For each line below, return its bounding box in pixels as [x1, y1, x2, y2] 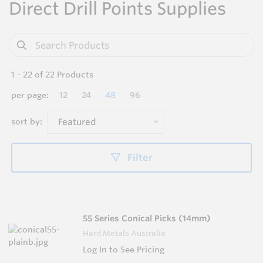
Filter [124, 151, 153, 164]
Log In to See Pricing [83, 244, 164, 255]
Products [55, 69, 93, 80]
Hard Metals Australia [83, 228, 166, 238]
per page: [11, 90, 49, 101]
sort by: [11, 116, 42, 127]
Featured [58, 116, 96, 128]
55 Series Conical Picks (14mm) [83, 213, 211, 224]
